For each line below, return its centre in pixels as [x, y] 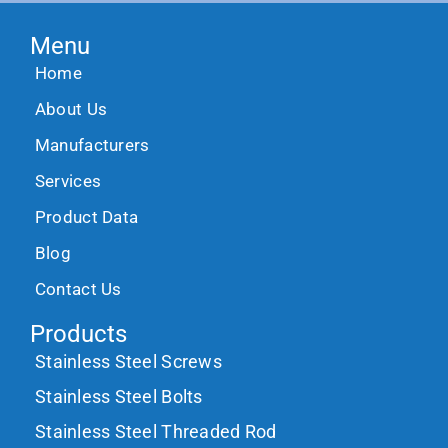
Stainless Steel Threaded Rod [155, 431]
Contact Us [78, 288]
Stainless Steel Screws [128, 361]
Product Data [86, 216]
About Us [71, 108]
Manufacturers [92, 144]
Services [68, 180]
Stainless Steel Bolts [118, 396]
